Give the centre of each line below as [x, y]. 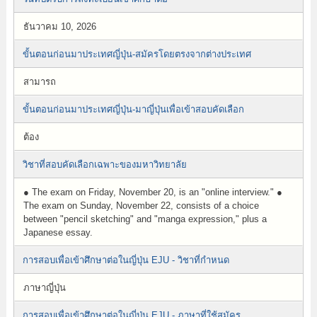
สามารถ [39, 82]
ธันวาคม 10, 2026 [59, 27]
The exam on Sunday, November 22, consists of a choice [141, 206]
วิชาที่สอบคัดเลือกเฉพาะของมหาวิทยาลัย [104, 165]
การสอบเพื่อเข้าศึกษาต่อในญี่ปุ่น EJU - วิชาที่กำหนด [126, 260]
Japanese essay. [58, 232]
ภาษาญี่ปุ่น [44, 288]
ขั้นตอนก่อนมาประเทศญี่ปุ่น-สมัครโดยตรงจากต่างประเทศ [137, 54]
